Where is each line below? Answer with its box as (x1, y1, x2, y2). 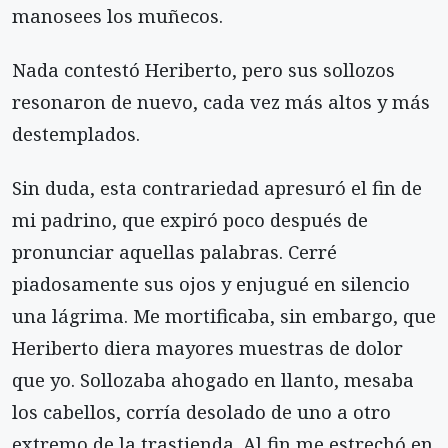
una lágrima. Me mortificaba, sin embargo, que (12, 303, 436, 329)
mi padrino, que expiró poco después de (12, 207, 368, 233)
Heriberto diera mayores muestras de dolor (12, 335, 403, 361)
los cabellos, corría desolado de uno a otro (12, 399, 391, 425)
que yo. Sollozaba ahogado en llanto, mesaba (12, 367, 414, 393)
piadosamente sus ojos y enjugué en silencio (12, 271, 410, 297)
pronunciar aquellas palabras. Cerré (12, 239, 337, 265)
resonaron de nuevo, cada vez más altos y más (12, 88, 430, 114)
